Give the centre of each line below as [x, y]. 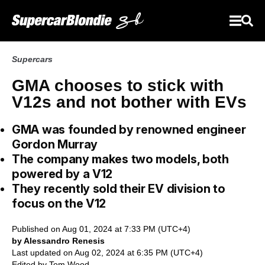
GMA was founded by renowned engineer [129, 130]
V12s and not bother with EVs [129, 102]
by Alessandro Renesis [58, 241]
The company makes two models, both [120, 159]
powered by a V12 [62, 174]
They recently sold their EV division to [119, 189]
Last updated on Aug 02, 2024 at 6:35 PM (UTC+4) [107, 253]
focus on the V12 [59, 203]
